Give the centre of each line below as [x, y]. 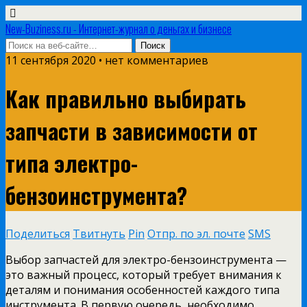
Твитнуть [99, 233]
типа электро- [72, 163]
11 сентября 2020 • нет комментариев [107, 60]
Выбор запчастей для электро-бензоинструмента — [146, 259]
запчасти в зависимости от [132, 131]
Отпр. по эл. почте [196, 233]
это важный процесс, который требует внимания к [144, 274]
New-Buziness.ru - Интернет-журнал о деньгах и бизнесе [119, 29]
